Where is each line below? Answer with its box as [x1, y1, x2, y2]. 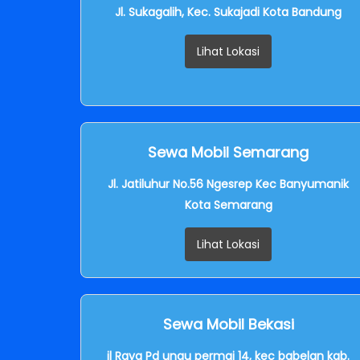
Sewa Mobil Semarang [148, 141, 309, 162]
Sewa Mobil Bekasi [162, 313, 294, 334]
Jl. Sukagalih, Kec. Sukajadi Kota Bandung [115, 3, 342, 20]
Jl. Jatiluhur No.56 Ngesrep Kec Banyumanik [108, 175, 349, 192]
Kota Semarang [184, 196, 272, 213]
